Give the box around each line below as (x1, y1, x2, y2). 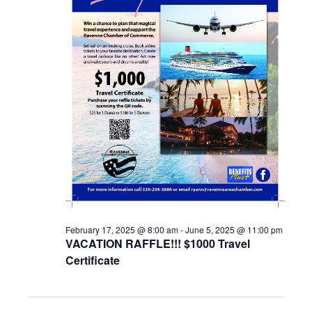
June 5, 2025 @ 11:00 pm (185, 224, 283, 236)
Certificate (65, 252, 120, 269)
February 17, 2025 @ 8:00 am (65, 224, 178, 236)
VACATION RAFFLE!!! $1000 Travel (65, 235, 250, 252)
